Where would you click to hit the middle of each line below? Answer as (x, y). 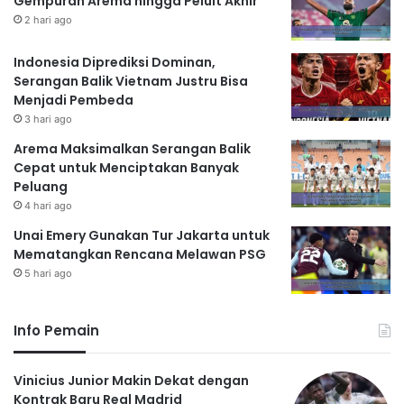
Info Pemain (56, 331)
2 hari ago (48, 20)
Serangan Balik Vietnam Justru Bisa (131, 82)
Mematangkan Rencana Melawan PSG (140, 255)
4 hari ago (48, 206)
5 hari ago (48, 274)
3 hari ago (48, 119)
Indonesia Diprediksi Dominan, (115, 63)
